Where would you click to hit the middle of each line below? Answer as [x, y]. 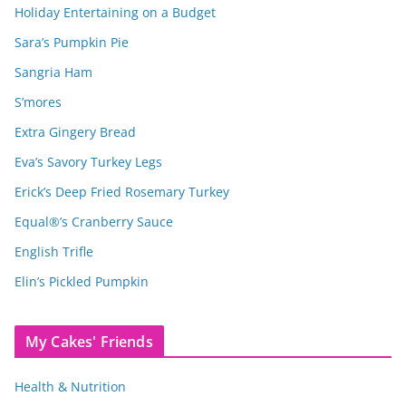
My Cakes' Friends [89, 341]
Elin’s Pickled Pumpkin [82, 281]
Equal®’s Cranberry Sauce [94, 221]
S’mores [38, 101]
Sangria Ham [53, 72]
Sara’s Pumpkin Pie [72, 42]
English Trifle [54, 251]
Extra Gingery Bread [75, 131]
